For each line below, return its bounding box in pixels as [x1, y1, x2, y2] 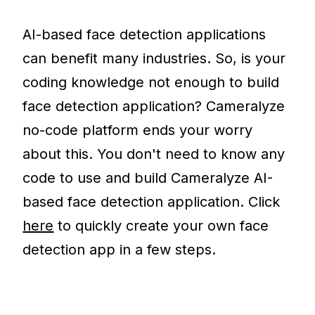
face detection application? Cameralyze [22, 98, 285, 115]
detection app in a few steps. [22, 241, 217, 259]
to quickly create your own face [53, 217, 269, 235]
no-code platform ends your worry [22, 122, 253, 139]
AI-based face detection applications [22, 26, 266, 44]
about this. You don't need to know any [22, 146, 285, 163]
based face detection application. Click [22, 193, 281, 211]
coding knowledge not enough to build [22, 74, 280, 91]
